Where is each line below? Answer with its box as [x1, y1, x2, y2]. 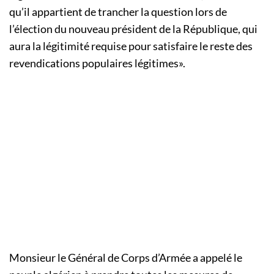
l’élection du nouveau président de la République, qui [9, 22, 257, 36]
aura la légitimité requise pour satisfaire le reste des [9, 39, 253, 53]
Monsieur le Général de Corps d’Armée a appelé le [9, 251, 242, 265]
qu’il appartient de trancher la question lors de [9, 5, 227, 19]
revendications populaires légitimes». [9, 56, 185, 70]
